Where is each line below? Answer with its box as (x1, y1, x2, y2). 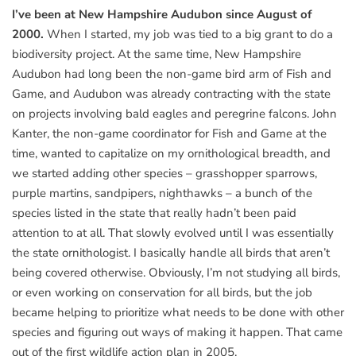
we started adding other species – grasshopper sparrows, (12, 164, 317, 181)
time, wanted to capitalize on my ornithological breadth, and (12, 145, 331, 161)
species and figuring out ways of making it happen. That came (12, 323, 342, 340)
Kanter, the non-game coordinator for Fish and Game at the (12, 125, 327, 141)
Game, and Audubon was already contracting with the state (12, 85, 331, 102)
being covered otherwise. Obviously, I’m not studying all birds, (12, 264, 340, 281)
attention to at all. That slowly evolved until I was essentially (12, 224, 334, 241)
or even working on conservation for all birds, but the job (12, 284, 312, 300)
